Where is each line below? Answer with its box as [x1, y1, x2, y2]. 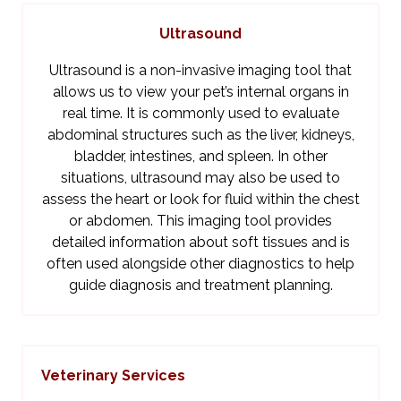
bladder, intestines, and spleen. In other [73, 148, 328, 166]
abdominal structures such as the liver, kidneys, [47, 126, 354, 144]
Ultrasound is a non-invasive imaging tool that [49, 62, 352, 80]
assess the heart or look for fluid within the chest [41, 191, 360, 209]
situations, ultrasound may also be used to [61, 169, 340, 187]
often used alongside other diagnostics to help [47, 255, 354, 273]
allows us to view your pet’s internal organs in [52, 83, 349, 101]
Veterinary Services [41, 367, 185, 385]
